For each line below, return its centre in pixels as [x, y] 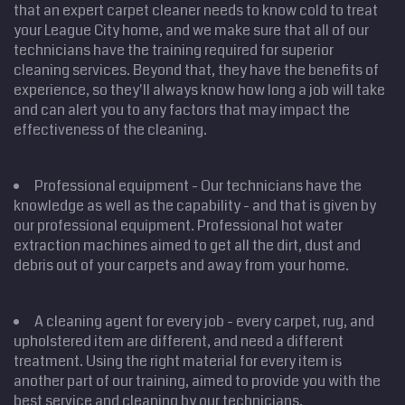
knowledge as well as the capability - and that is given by [195, 205]
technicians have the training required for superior [174, 50]
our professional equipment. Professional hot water [178, 225]
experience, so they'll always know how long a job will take [199, 89]
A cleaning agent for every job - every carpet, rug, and [204, 321]
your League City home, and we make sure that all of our [191, 30]
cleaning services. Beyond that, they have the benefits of [196, 70]
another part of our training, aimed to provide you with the [197, 381]
